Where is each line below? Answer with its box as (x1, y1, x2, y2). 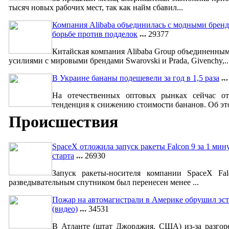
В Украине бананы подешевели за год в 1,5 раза (52, 74, 219, 83)
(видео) (52, 204, 78, 214)
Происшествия (9, 112, 118, 131)
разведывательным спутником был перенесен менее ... (9, 178, 199, 187)
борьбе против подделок (52, 30, 138, 39)
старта (52, 151, 74, 161)
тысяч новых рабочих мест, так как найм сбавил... (9, 3, 183, 12)
